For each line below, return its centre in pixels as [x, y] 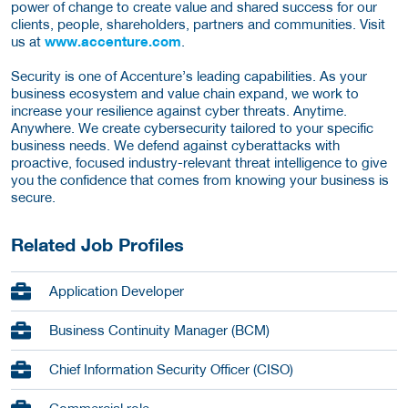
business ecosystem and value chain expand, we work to [185, 92]
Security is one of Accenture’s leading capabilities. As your [189, 75]
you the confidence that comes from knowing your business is [200, 179]
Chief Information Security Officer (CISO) [171, 369]
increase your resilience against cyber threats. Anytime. [179, 110]
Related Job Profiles [97, 244]
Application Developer [117, 291]
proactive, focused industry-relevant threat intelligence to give [199, 162]
